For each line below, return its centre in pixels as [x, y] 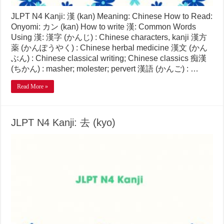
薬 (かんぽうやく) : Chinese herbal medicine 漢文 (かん [109, 47]
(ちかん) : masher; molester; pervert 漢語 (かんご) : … [105, 68]
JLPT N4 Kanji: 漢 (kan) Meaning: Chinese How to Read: [112, 16]
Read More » [33, 86]
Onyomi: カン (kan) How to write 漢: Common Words [104, 26]
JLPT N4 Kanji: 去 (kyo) [63, 122]
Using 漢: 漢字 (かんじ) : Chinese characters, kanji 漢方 [109, 37]
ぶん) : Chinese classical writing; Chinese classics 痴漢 [109, 58]
